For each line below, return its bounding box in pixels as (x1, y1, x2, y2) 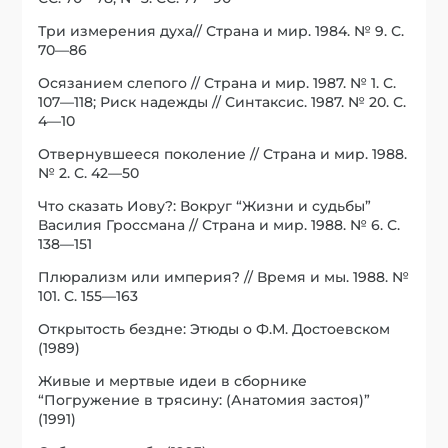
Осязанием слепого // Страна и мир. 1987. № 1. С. (38, 73, 397, 92)
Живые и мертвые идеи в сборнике (38, 371, 308, 390)
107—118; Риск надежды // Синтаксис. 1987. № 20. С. (38, 92, 407, 111)
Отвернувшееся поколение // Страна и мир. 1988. (38, 144, 408, 163)
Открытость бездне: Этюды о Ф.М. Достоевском (38, 319, 391, 338)
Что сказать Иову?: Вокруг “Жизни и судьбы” (38, 196, 372, 215)
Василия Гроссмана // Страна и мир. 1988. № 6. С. (38, 215, 401, 234)
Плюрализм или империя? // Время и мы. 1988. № (38, 267, 410, 286)
